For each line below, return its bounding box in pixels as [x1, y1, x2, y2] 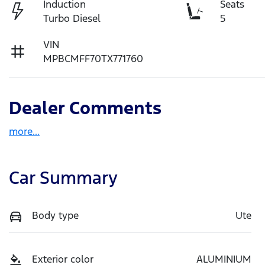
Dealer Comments [9, 96, 161, 119]
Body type [32, 208, 79, 222]
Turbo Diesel [43, 11, 101, 25]
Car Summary [9, 166, 118, 189]
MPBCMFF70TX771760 [43, 51, 144, 65]
